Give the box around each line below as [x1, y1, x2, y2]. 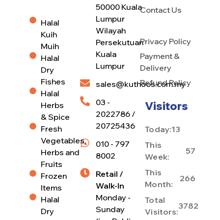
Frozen [40, 171, 67, 181]
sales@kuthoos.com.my [95, 79, 186, 89]
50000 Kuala [95, 1, 142, 12]
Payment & [140, 51, 180, 61]
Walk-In [95, 180, 124, 191]
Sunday [95, 204, 125, 214]
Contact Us [140, 4, 182, 15]
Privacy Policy [140, 36, 192, 46]
